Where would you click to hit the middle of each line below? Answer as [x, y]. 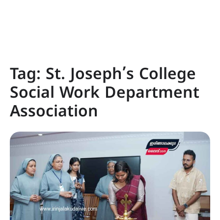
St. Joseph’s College [121, 75]
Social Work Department [105, 94]
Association [54, 112]
